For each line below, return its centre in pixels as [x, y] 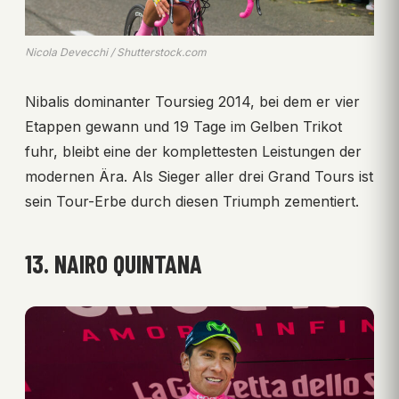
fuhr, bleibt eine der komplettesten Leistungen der [193, 151]
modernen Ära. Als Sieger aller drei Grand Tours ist [199, 176]
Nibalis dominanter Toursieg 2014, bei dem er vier [192, 101]
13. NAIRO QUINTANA [114, 263]
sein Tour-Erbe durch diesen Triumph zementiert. [192, 201]
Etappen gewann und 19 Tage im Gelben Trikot [183, 126]
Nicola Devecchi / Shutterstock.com [116, 52]
